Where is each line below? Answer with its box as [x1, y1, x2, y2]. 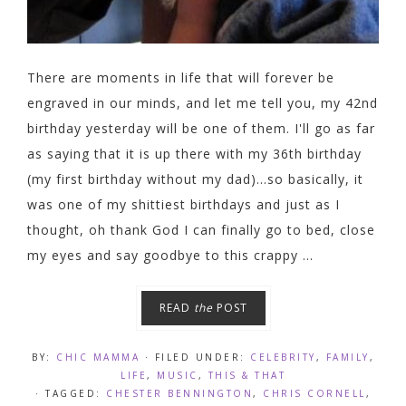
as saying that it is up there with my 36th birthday [27, 144, 362, 162]
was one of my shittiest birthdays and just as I [27, 195, 340, 213]
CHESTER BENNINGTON [106, 386, 253, 400]
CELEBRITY [250, 350, 316, 363]
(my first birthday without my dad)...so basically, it [27, 169, 363, 188]
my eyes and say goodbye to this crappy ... [27, 246, 314, 264]
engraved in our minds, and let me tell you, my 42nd [27, 93, 378, 111]
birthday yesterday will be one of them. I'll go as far [27, 119, 375, 137]
